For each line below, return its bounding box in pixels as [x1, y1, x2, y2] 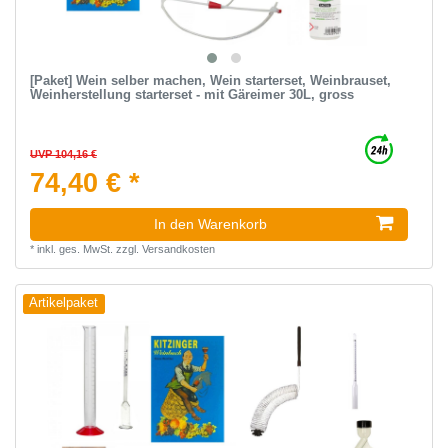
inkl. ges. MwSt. [36, 243, 113, 256]
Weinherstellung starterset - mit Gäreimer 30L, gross [29, 87, 354, 103]
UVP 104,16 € [29, 148, 97, 161]
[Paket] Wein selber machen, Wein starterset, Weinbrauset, [29, 73, 391, 89]
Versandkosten [141, 243, 215, 256]
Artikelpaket [29, 296, 99, 311]
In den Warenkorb [154, 216, 267, 233]
